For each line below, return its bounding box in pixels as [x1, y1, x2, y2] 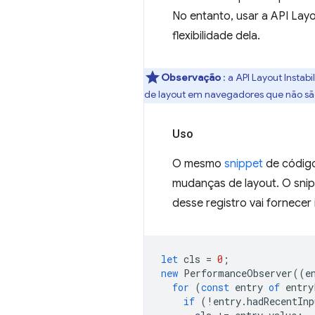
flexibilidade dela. [172, 29, 260, 43]
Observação [161, 71, 223, 84]
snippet [224, 157, 263, 171]
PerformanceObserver [184, 266, 292, 280]
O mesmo [172, 157, 224, 171]
